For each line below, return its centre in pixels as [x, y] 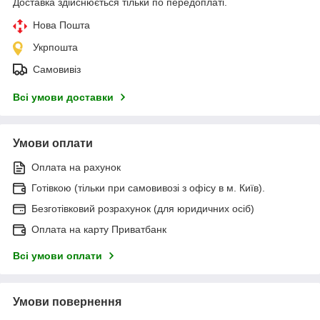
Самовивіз [57, 69]
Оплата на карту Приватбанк [99, 229]
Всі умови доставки [63, 97]
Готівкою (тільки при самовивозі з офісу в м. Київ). [148, 187]
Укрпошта [55, 47]
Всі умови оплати [57, 255]
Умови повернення [67, 301]
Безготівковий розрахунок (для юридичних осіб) [143, 208]
